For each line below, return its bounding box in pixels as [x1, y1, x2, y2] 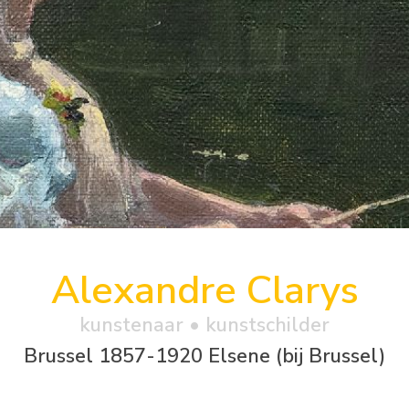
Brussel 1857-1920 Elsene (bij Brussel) [24, 341, 385, 370]
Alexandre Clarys [50, 263, 359, 317]
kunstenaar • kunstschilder [79, 310, 330, 339]
